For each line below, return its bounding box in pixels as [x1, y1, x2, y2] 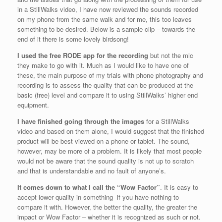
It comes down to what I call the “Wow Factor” [17, 182, 160, 192]
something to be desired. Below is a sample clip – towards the [17, 24, 195, 34]
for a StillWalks [144, 116, 189, 126]
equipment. [17, 100, 49, 110]
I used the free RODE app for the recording [17, 51, 148, 60]
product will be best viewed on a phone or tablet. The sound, [17, 136, 190, 146]
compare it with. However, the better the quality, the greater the [17, 202, 197, 212]
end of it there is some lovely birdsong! [17, 34, 129, 44]
